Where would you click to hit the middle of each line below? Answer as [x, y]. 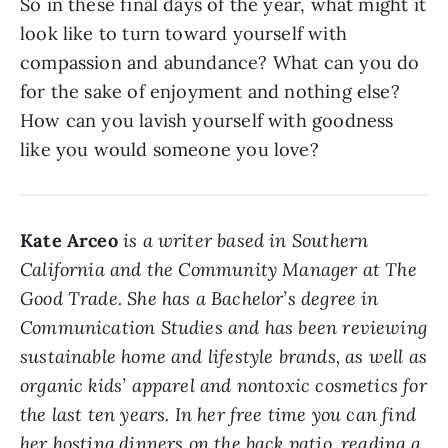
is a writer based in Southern [246, 240]
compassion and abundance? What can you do [220, 62]
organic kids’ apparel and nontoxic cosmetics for [223, 385]
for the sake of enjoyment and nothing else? [210, 91]
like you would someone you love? [169, 149]
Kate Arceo [71, 240]
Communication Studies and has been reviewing [223, 327]
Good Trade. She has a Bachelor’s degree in [199, 298]
